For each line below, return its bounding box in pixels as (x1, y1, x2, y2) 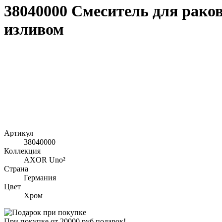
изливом (4, 20, 64, 39)
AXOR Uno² (24, 155, 65, 164)
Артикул (4, 128, 33, 137)
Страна (4, 164, 28, 173)
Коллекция (4, 146, 41, 155)
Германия (24, 173, 56, 182)
